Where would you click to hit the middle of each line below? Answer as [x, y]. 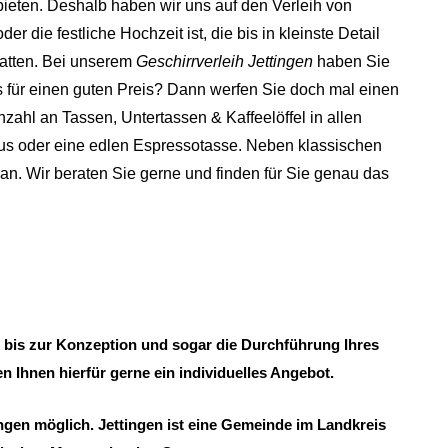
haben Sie [351, 62]
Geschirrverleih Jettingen [224, 62]
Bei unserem [89, 62]
